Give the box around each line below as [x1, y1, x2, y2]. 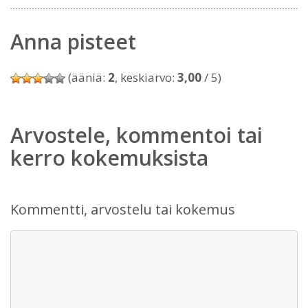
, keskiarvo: [115, 69, 177, 85]
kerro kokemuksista [10, 144, 208, 172]
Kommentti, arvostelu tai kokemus [10, 200, 235, 219]
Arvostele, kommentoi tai [10, 121, 263, 149]
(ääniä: [65, 69, 108, 85]
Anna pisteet [10, 27, 136, 56]
